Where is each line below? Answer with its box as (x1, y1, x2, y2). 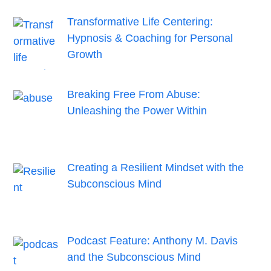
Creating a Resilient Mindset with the (67, 162, 244, 174)
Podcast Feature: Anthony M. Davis (67, 235, 238, 247)
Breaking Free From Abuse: (67, 88, 200, 101)
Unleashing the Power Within (67, 105, 207, 117)
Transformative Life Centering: (67, 15, 213, 28)
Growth (67, 48, 102, 60)
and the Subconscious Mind (67, 251, 201, 264)
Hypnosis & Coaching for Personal (67, 31, 233, 44)
